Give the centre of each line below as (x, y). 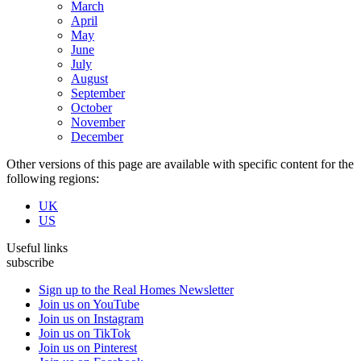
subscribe (30, 262)
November (98, 122)
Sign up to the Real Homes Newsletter (136, 289)
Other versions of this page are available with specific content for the (180, 164)
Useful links (37, 247)
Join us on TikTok (85, 333)
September (98, 93)
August (89, 78)
